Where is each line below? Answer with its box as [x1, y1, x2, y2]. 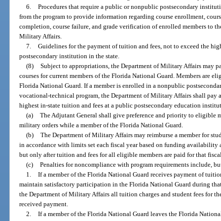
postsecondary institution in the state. [19, 52, 120, 60]
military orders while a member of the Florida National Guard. [19, 121, 184, 129]
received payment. [19, 200, 69, 208]
